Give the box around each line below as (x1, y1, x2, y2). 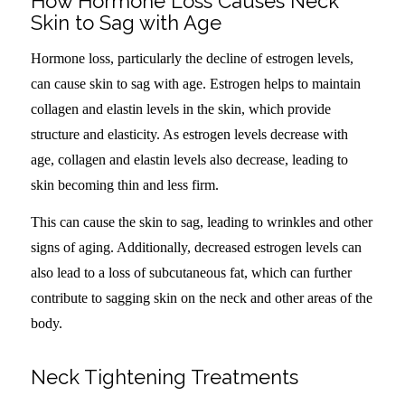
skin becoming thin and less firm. (30, 176, 219, 193)
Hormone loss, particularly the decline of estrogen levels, (30, 50, 353, 66)
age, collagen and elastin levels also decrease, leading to (30, 151, 348, 167)
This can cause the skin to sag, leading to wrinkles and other (30, 214, 372, 231)
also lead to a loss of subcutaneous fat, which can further (30, 265, 352, 281)
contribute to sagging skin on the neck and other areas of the (30, 290, 372, 306)
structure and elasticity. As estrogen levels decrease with (30, 126, 348, 142)
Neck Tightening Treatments (30, 365, 298, 390)
